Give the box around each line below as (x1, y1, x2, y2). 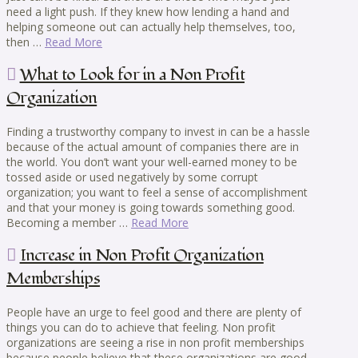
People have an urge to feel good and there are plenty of (6, 304, 301, 320)
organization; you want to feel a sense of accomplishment (6, 184, 308, 200)
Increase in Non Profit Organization (19, 244, 264, 268)
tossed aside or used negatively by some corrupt (6, 169, 258, 185)
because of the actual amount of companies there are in (6, 138, 299, 154)
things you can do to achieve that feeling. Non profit (6, 319, 276, 335)
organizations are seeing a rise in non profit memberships (6, 334, 304, 350)
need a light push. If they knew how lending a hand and (6, 3, 289, 19)
